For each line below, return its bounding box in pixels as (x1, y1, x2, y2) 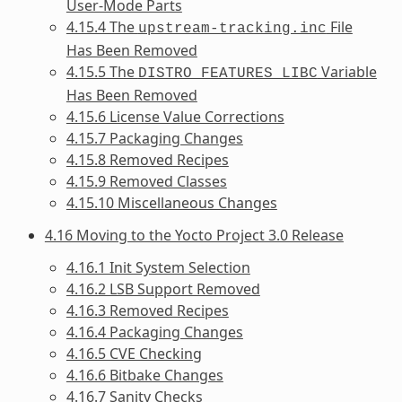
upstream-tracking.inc (137, 20, 327, 37)
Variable (317, 61, 377, 82)
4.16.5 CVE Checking (66, 343, 202, 363)
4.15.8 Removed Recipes (66, 149, 229, 170)
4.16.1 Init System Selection (66, 257, 250, 277)
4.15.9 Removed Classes (66, 170, 227, 191)
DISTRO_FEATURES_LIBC (137, 65, 318, 82)
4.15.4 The (66, 16, 138, 37)
